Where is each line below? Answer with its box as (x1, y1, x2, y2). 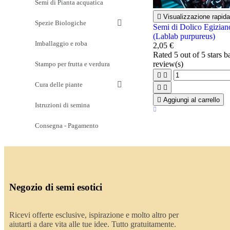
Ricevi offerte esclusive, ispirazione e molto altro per (9, 210, 179, 219)
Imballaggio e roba (35, 39, 87, 47)
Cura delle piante (35, 80, 83, 88)
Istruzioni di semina (35, 101, 90, 109)
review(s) (152, 60, 183, 68)
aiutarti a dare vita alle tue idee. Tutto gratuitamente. (9, 219, 176, 228)
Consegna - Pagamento (35, 121, 99, 129)
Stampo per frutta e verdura (35, 60, 110, 68)
